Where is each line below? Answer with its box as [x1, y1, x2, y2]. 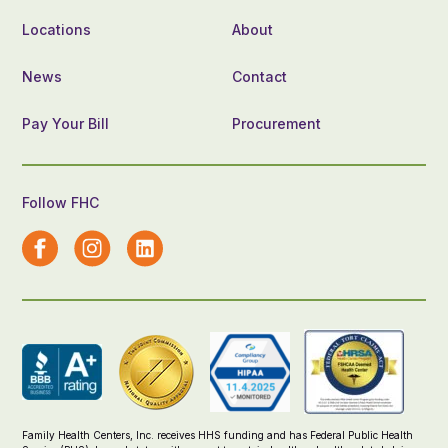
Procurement [232, 115, 322, 132]
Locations [22, 21, 92, 38]
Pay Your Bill [22, 115, 110, 132]
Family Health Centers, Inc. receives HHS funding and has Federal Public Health [22, 429, 414, 441]
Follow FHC [22, 194, 100, 211]
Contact [232, 68, 288, 85]
